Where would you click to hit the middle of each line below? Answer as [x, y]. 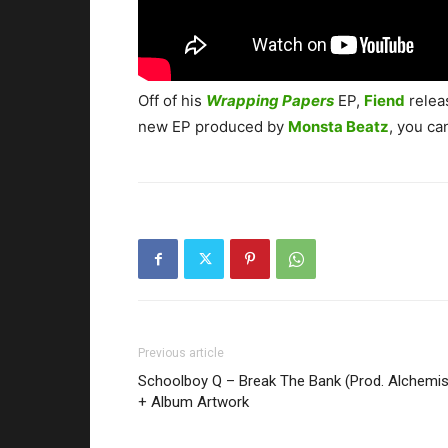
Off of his [172, 101]
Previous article [181, 353]
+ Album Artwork [193, 402]
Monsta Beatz [338, 127]
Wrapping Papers [270, 101]
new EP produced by [213, 127]
